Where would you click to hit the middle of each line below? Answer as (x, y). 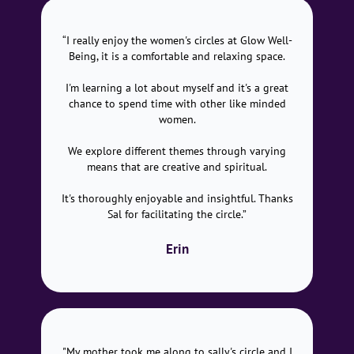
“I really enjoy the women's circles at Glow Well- (177, 40)
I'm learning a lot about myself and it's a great (177, 88)
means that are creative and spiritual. (177, 167)
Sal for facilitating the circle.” (177, 214)
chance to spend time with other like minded (177, 104)
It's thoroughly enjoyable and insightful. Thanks (177, 198)
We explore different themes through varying (177, 151)
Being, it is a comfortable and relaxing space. (177, 56)
